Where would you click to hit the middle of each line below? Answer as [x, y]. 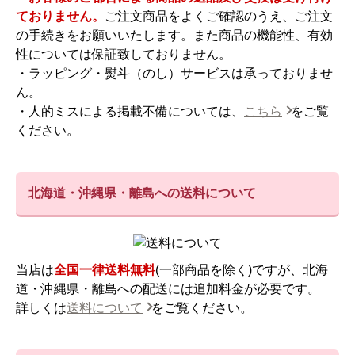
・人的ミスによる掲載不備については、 [130, 112]
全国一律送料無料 [105, 270]
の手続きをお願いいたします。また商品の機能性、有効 [174, 36]
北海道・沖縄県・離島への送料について [142, 193]
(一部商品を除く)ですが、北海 [242, 270]
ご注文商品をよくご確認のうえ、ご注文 [219, 17]
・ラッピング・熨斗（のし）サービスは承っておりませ [174, 74]
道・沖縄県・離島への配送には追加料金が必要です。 [168, 289]
